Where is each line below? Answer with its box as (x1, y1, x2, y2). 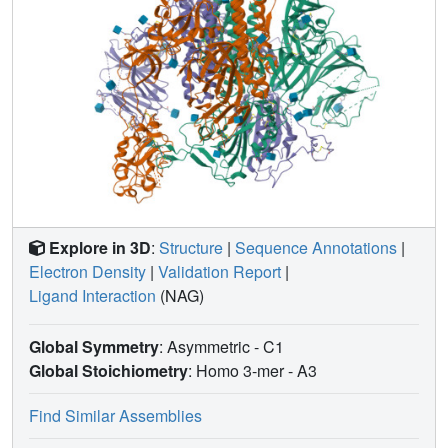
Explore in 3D (49, 235, 151, 259)
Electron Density (29, 259, 146, 283)
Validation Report (158, 259, 281, 283)
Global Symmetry (29, 334, 159, 358)
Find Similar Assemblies (29, 403, 202, 427)
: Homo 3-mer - (188, 358, 297, 382)
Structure (159, 235, 223, 259)
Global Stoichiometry (29, 358, 188, 382)
